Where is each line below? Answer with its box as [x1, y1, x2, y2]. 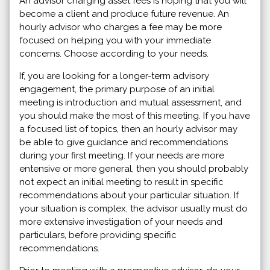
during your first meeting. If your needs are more [19, 149, 224, 161]
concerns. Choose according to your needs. [19, 48, 209, 59]
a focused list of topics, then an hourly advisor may [19, 123, 237, 134]
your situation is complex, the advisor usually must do [19, 202, 248, 214]
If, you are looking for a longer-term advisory [19, 70, 209, 81]
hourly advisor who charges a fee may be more [19, 21, 222, 33]
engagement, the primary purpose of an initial [19, 83, 215, 95]
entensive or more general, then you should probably [19, 163, 248, 174]
